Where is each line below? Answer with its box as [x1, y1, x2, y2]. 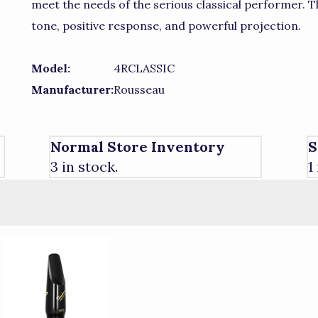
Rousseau [114, 82, 165, 97]
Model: [31, 61, 70, 75]
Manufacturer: [31, 82, 114, 97]
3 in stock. [50, 157, 118, 175]
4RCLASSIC [114, 61, 175, 75]
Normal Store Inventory [50, 137, 225, 155]
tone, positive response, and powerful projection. [31, 18, 301, 33]
